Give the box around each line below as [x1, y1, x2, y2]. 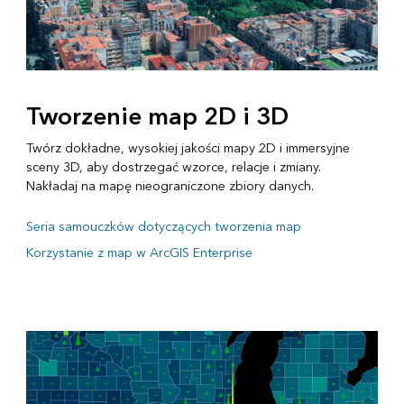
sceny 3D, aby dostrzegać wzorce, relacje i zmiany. [25, 156, 321, 179]
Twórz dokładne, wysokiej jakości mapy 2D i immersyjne [25, 137, 350, 161]
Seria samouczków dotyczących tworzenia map [25, 216, 301, 239]
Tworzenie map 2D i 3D [25, 96, 289, 139]
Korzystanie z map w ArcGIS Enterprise [25, 242, 252, 265]
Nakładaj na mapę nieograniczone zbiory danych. [25, 175, 314, 198]
